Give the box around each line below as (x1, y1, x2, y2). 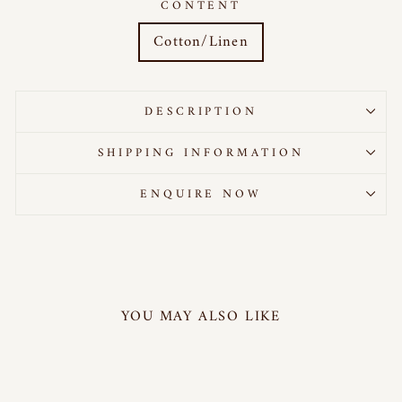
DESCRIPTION (144, 100, 258, 122)
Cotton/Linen (153, 28, 249, 55)
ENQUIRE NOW (139, 183, 263, 205)
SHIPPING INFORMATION (98, 142, 304, 163)
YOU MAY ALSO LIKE (121, 303, 281, 329)
